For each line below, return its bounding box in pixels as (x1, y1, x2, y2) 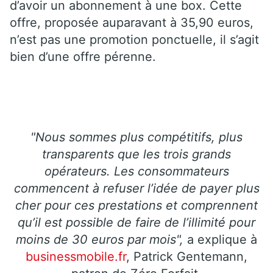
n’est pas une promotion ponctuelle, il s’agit (10, 32, 259, 47)
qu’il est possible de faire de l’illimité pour (18, 214, 255, 230)
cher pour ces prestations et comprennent (15, 197, 258, 213)
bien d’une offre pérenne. (10, 49, 156, 64)
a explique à (183, 232, 257, 247)
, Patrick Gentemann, (126, 249, 247, 264)
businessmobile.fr (26, 249, 126, 264)
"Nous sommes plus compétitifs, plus (30, 129, 243, 144)
